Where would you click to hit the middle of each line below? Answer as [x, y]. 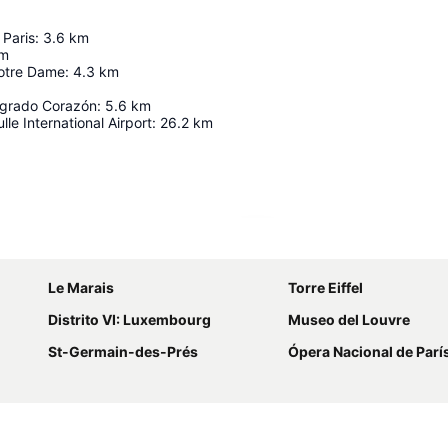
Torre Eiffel [325, 288]
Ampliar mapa [313, 244]
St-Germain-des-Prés [123, 352]
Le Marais [81, 288]
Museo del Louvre [349, 320]
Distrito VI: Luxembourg [129, 320]
